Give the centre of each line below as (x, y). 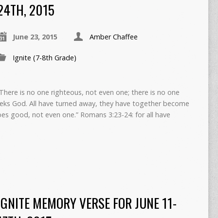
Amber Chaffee (113, 36)
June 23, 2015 (35, 36)
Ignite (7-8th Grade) (44, 57)
